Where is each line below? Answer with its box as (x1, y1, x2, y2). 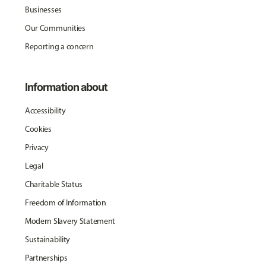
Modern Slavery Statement (24, 216, 116, 226)
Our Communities (24, 23, 85, 33)
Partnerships (24, 253, 68, 263)
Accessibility (24, 106, 66, 116)
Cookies (24, 124, 52, 134)
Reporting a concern (24, 42, 94, 52)
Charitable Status (24, 179, 83, 189)
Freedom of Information (24, 198, 106, 208)
